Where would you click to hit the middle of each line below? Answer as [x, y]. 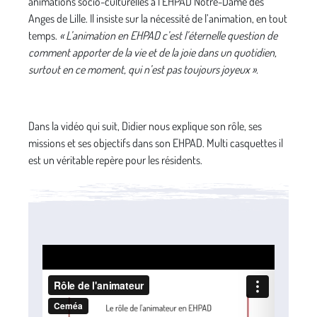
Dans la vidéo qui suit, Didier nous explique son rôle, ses [145, 126]
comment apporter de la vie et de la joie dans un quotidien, [152, 52]
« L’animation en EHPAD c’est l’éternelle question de [168, 35]
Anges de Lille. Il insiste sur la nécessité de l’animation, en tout [158, 18]
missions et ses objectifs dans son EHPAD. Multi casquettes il [156, 143]
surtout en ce [58, 69]
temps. [44, 35]
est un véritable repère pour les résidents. [115, 160]
